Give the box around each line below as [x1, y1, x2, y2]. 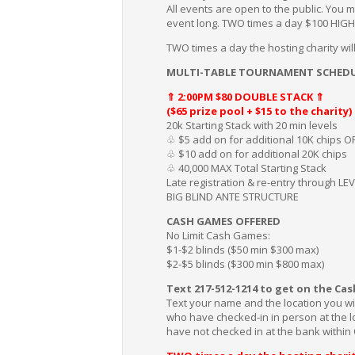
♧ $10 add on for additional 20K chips [166, 146, 348, 161]
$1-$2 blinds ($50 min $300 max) [166, 242, 319, 257]
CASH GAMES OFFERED [166, 213, 281, 228]
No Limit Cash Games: [166, 227, 271, 242]
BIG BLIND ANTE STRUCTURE [166, 189, 300, 204]
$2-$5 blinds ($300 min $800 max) [166, 256, 325, 271]
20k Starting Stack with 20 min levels [166, 117, 338, 132]
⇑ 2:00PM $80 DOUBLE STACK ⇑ [166, 89, 325, 104]
